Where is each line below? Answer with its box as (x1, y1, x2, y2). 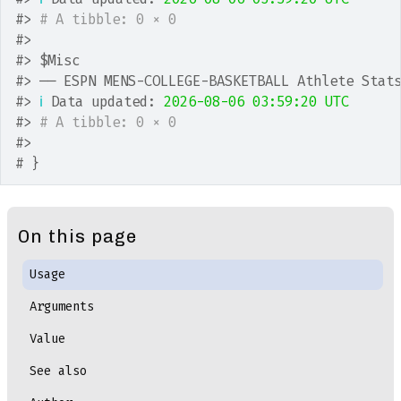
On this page (18, 226, 137, 247)
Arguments (30, 299, 95, 314)
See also (30, 363, 88, 379)
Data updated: (43, 93, 164, 110)
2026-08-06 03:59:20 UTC (164, 93, 349, 110)
